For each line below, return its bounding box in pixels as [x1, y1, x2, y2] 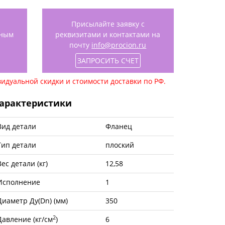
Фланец [105, 122, 132, 132]
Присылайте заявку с [71, 19, 145, 29]
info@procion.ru [91, 40, 147, 50]
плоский [105, 140, 134, 150]
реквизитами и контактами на [55, 29, 161, 39]
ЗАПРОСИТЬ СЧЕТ [77, 55, 139, 65]
